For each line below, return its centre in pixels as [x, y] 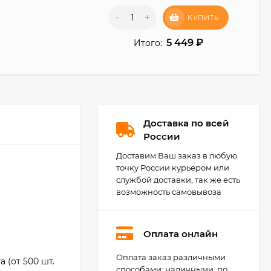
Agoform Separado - [199, 258]
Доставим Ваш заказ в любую [177, 155]
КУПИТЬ [203, 18]
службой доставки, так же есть [178, 180]
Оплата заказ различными [171, 257]
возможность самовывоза [169, 192]
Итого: [148, 43]
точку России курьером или [173, 168]
